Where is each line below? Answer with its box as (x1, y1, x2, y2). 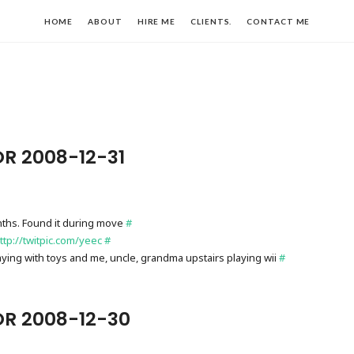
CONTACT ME (247, 17, 311, 26)
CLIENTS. (190, 17, 232, 26)
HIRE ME (137, 17, 176, 26)
